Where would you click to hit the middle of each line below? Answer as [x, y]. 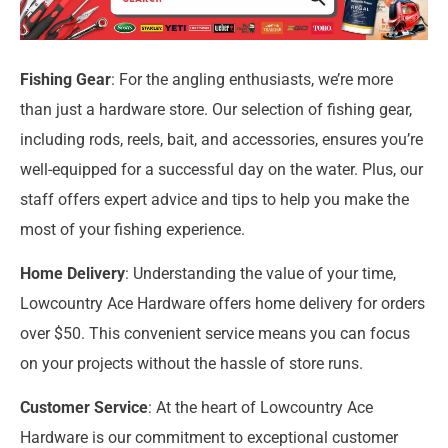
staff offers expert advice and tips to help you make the [214, 199]
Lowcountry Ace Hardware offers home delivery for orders [222, 303]
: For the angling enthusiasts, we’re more [252, 79]
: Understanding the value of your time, [260, 273]
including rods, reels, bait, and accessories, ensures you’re [221, 139]
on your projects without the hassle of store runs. [191, 363]
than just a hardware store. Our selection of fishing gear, [216, 109]
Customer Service [84, 408]
